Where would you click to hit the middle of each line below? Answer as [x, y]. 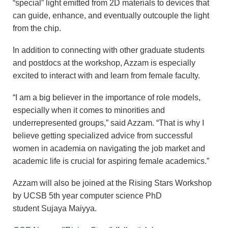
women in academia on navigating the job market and [109, 149]
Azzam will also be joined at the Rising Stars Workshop [112, 183]
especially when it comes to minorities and [89, 110]
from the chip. [38, 28]
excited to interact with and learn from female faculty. [107, 76]
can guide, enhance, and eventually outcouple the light [111, 16]
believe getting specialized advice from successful [103, 136]
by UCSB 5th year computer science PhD [87, 196]
